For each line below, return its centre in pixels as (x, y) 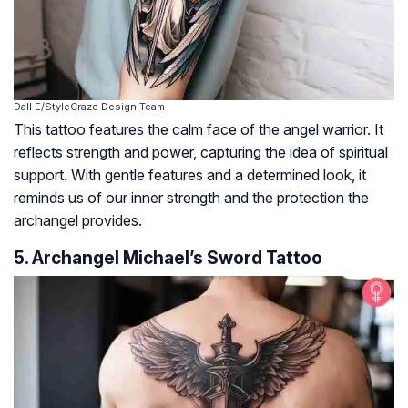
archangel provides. (78, 221)
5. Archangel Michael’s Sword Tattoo (168, 258)
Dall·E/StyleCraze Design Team (89, 107)
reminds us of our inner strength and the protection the (191, 198)
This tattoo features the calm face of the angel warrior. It (199, 130)
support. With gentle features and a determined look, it (190, 175)
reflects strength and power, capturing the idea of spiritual (201, 153)
